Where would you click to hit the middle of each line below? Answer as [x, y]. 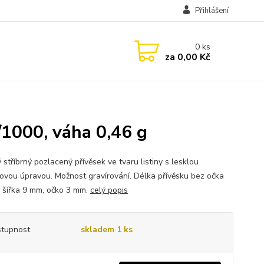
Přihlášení [212, 11]
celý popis [109, 190]
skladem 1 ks [106, 230]
